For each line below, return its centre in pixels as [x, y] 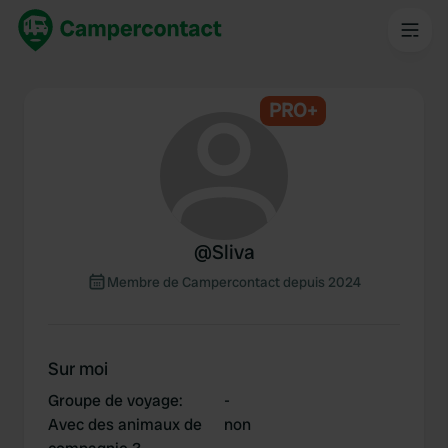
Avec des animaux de [125, 424]
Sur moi [78, 368]
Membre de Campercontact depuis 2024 [234, 282]
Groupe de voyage [113, 400]
